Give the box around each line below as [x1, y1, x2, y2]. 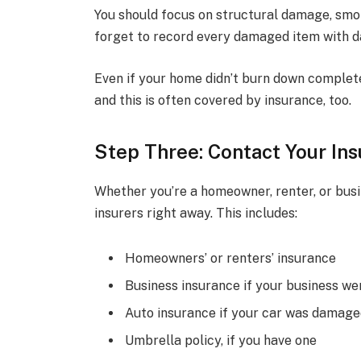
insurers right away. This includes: [94, 205, 298, 222]
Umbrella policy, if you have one [125, 333, 317, 349]
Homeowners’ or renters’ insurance [125, 251, 337, 267]
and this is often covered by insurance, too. [94, 92, 352, 108]
